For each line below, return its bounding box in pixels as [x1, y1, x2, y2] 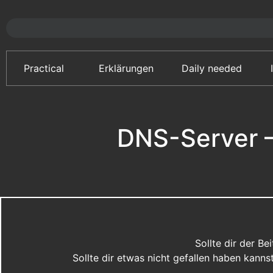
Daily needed [182, 62, 243, 74]
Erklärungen [98, 62, 154, 74]
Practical [24, 62, 65, 74]
